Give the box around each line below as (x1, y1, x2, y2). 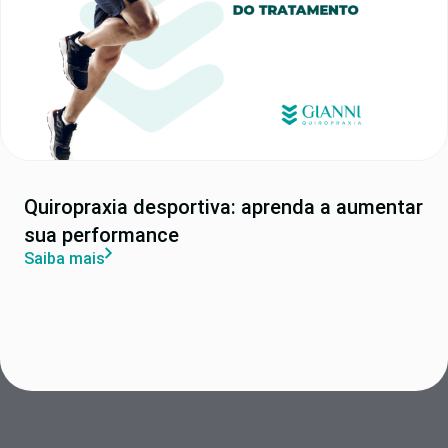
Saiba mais (24, 249, 105, 269)
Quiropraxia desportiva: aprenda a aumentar (24, 195, 423, 220)
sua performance (24, 223, 179, 248)
